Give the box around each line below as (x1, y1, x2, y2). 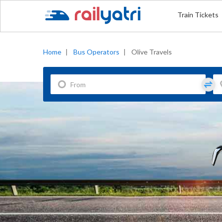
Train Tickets (177, 10, 219, 19)
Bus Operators (73, 48, 119, 56)
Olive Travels (131, 48, 172, 56)
